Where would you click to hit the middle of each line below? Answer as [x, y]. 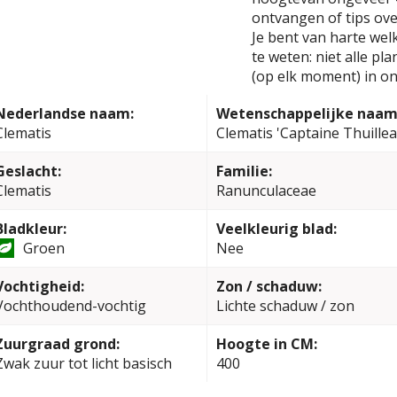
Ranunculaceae [266, 191]
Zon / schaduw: [269, 286]
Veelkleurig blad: [276, 229]
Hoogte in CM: [266, 344]
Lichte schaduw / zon [285, 306]
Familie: [244, 171]
